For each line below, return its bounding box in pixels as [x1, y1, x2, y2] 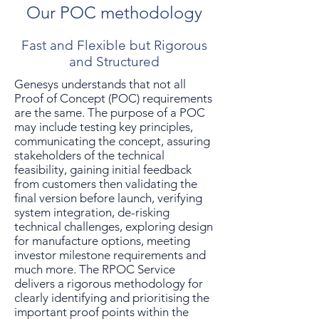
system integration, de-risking [14, 205, 169, 219]
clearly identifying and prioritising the [14, 291, 209, 305]
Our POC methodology [26, 2, 202, 23]
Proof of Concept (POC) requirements [14, 91, 212, 105]
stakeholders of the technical [14, 148, 164, 162]
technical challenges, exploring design [14, 219, 213, 234]
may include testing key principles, [14, 120, 193, 134]
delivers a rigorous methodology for [14, 276, 203, 291]
